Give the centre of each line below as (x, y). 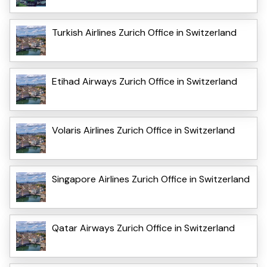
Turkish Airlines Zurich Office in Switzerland (144, 33)
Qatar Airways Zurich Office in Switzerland (143, 228)
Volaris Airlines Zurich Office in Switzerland (143, 131)
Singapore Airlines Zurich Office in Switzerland (151, 179)
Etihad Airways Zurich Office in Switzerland (145, 82)
